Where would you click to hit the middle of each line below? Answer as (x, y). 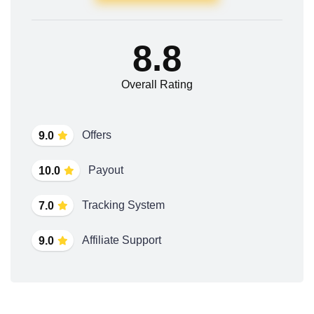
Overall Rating (157, 84)
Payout (106, 170)
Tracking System (123, 205)
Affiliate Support (122, 240)
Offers (97, 135)
